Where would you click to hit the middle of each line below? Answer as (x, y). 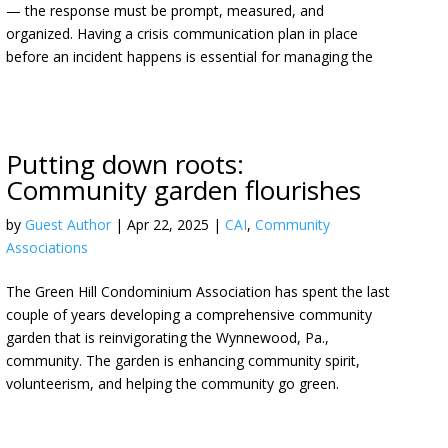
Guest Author (68, 224)
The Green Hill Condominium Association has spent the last (198, 291)
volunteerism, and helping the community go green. (173, 383)
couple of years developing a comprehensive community (189, 314)
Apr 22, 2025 (168, 224)
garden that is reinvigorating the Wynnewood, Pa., (168, 337)
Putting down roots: (125, 164)
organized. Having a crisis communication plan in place (182, 33)
